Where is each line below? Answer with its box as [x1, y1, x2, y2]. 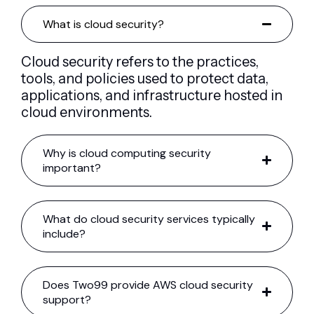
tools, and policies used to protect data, [21, 69, 268, 87]
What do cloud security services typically [43, 211, 255, 226]
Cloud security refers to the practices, [21, 53, 259, 70]
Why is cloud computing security [43, 145, 211, 161]
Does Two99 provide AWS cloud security [43, 277, 253, 292]
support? [43, 292, 91, 307]
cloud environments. [21, 103, 152, 121]
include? [43, 226, 86, 241]
